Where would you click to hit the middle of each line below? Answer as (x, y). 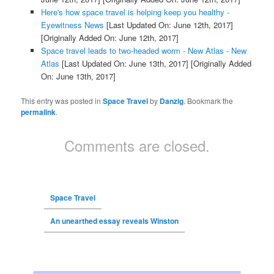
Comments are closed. (137, 145)
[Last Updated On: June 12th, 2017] (168, 24)
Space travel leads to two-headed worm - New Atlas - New (143, 50)
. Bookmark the (209, 100)
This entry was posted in (62, 100)
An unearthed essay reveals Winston (114, 220)
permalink (39, 112)
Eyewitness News (72, 24)
